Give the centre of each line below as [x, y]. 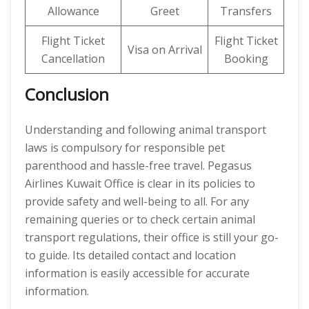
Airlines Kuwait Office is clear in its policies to [140, 183]
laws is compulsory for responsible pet [125, 148]
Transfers [246, 11]
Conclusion [67, 94]
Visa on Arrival [165, 50]
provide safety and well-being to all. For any [137, 201]
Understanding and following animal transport [146, 130]
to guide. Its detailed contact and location [130, 255]
